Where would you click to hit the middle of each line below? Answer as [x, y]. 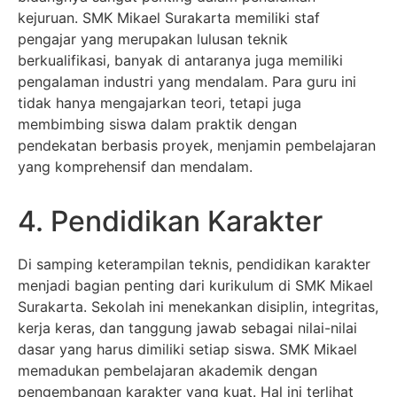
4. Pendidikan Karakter [170, 221]
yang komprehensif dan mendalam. [135, 166]
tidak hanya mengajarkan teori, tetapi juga [160, 102]
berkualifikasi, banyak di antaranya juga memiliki [180, 60]
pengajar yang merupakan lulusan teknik [153, 39]
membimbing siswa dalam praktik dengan [157, 124]
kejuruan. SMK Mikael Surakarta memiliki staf [169, 17]
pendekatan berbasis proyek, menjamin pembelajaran [197, 145]
